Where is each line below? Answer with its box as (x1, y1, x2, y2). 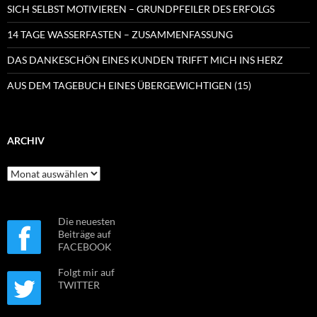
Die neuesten (58, 214, 115, 227)
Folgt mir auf (58, 265, 115, 278)
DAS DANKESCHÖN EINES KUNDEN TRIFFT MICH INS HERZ (7, 53, 283, 66)
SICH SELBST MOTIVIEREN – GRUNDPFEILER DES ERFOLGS (7, 2, 275, 15)
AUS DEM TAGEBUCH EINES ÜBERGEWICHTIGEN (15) (7, 79, 251, 91)
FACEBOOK (58, 240, 112, 253)
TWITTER (58, 278, 100, 291)
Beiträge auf (58, 227, 111, 240)
